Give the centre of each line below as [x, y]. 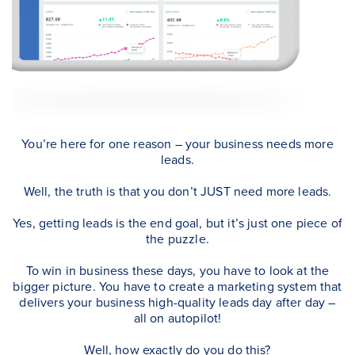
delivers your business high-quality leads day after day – [177, 302]
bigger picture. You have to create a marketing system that [177, 286]
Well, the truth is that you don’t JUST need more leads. [177, 191]
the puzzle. [177, 238]
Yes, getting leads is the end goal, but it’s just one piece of [177, 222]
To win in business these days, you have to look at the [177, 270]
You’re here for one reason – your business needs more [177, 143]
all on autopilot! [177, 317]
